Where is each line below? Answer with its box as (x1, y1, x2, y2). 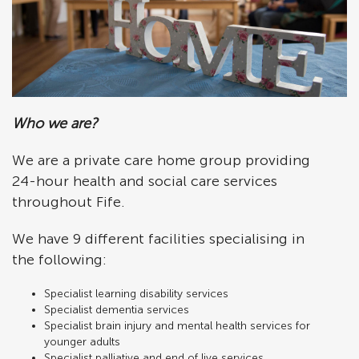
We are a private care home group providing (12, 151, 310, 169)
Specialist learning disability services (44, 287, 228, 301)
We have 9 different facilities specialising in (12, 230, 305, 248)
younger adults (44, 335, 120, 349)
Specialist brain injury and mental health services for (44, 319, 310, 333)
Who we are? (12, 115, 98, 132)
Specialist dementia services (44, 303, 189, 317)
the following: (12, 251, 107, 268)
